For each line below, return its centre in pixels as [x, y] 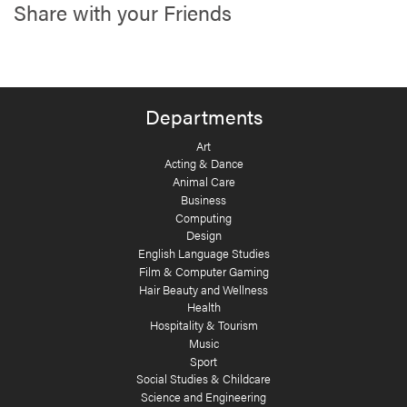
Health [203, 307]
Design [203, 235]
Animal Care [203, 182]
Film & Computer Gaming [203, 271]
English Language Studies [203, 253]
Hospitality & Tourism [203, 325]
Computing [203, 217]
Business [203, 199]
